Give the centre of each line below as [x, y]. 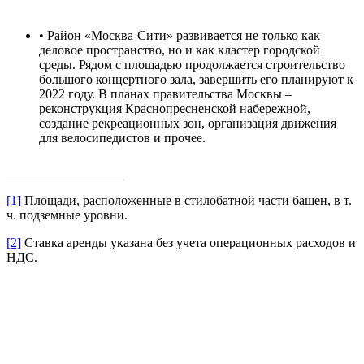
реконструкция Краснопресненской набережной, [175, 109]
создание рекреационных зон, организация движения [188, 123]
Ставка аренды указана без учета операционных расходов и [188, 243]
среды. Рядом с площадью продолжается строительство [192, 65]
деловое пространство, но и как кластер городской [180, 50]
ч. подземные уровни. [67, 215]
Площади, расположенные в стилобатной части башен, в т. [186, 201]
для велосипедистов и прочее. [122, 138]
